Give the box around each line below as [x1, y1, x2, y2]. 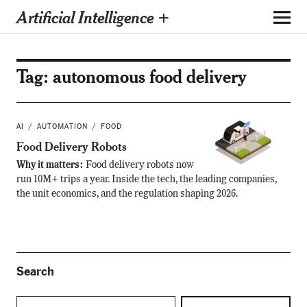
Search [16, 264, 54, 279]
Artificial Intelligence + [16, 5, 170, 27]
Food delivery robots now [85, 160, 194, 170]
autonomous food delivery [52, 64, 247, 88]
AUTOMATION [36, 122, 88, 131]
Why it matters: [16, 160, 86, 170]
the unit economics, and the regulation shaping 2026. [16, 189, 238, 199]
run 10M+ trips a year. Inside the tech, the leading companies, [16, 175, 277, 184]
